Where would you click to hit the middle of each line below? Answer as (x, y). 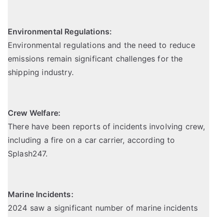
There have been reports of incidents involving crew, (107, 127)
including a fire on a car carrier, (68, 140)
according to (151, 140)
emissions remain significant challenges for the (95, 59)
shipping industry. (42, 72)
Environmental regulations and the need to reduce (101, 45)
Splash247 (27, 154)
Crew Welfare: (34, 113)
